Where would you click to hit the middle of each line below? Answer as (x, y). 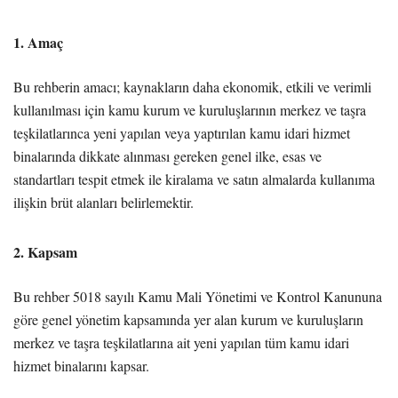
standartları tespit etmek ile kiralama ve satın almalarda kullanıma (194, 179)
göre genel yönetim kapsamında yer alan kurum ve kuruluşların (188, 319)
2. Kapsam (45, 251)
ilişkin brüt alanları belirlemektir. (103, 202)
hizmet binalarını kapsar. (81, 365)
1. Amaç (38, 42)
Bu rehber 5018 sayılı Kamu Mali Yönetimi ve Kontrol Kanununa (198, 296)
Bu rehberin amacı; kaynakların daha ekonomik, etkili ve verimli (192, 86)
